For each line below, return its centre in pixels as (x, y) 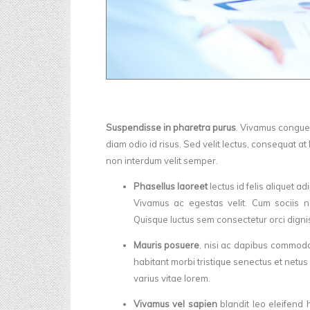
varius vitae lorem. (172, 279)
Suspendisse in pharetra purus (171, 128)
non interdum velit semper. (162, 161)
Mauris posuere (166, 245)
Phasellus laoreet (170, 186)
